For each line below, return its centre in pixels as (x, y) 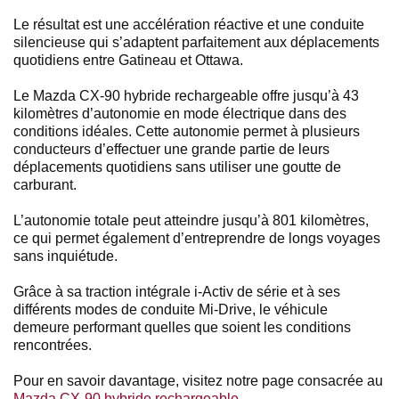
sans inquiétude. (65, 256)
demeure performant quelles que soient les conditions (182, 327)
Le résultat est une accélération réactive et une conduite (189, 24)
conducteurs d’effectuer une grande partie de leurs (171, 149)
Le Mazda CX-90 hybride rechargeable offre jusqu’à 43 (186, 95)
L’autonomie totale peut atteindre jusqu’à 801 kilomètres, (191, 220)
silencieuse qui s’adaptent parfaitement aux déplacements (196, 42)
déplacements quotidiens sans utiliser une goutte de (177, 167)
